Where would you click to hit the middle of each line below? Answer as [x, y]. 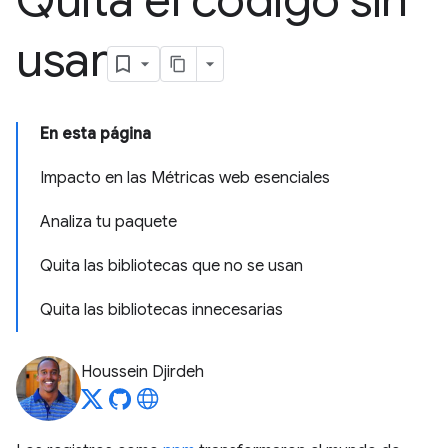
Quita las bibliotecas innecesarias [161, 310]
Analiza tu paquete [108, 222]
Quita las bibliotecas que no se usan [171, 266]
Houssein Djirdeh [142, 372]
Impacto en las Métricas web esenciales [185, 178]
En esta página [95, 134]
